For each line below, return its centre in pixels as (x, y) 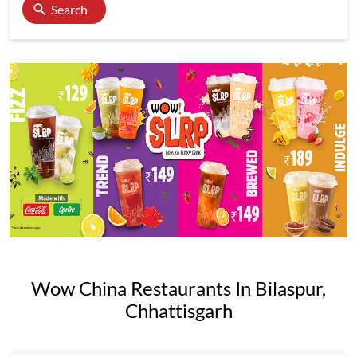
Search (69, 9)
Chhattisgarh (178, 310)
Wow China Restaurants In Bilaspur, (178, 288)
